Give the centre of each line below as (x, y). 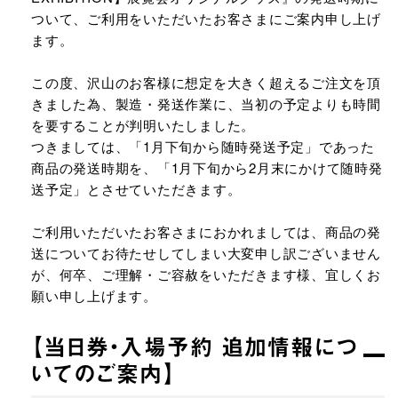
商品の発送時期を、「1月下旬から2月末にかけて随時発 (207, 167)
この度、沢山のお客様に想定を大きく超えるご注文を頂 (206, 82)
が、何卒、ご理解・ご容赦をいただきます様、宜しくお (206, 274)
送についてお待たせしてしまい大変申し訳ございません (206, 253)
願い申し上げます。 (94, 295)
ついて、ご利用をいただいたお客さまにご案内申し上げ (206, 18)
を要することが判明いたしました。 (143, 125)
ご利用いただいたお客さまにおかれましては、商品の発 (206, 231)
